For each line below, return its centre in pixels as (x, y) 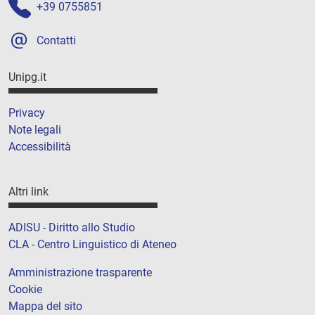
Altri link (28, 191)
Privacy (27, 112)
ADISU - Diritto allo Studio (72, 228)
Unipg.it (27, 77)
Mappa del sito (45, 307)
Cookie (25, 290)
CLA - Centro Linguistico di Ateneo (92, 245)
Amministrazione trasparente (80, 273)
